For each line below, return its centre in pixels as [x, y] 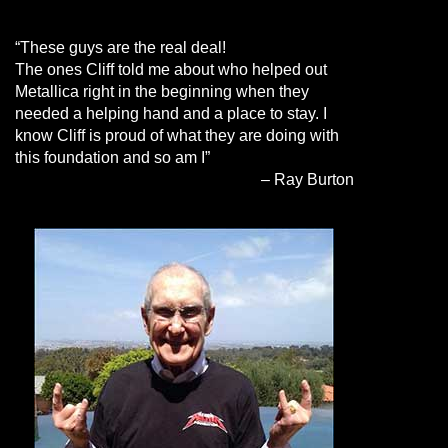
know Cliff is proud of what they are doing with [176, 135]
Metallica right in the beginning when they [161, 91]
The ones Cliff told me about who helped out [170, 69]
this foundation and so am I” [112, 157]
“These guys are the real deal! [120, 47]
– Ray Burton [307, 179]
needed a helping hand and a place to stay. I [170, 113]
